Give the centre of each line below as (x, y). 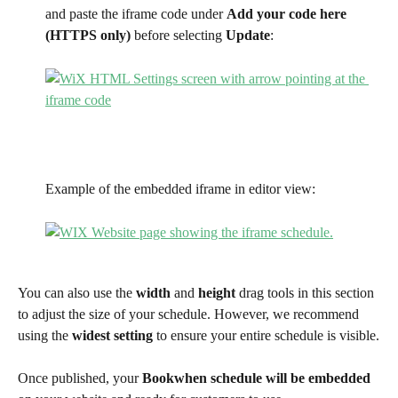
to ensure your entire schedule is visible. (266, 335)
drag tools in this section (306, 292)
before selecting (178, 36)
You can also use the (77, 292)
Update (248, 36)
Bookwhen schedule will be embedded (256, 378)
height (217, 292)
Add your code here (288, 14)
